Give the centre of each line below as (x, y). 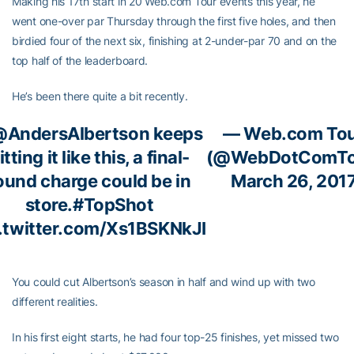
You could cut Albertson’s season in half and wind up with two (164, 282)
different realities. (55, 301)
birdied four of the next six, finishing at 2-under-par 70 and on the (174, 41)
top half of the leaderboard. (80, 60)
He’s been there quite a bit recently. (100, 96)
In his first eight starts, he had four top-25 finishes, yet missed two (175, 337)
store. (49, 205)
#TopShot (113, 205)
